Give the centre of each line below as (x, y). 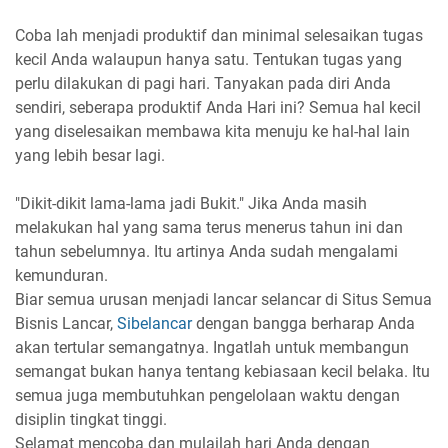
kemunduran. (63, 275)
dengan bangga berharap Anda (303, 323)
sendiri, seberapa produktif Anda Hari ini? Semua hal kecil (218, 107)
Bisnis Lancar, (66, 323)
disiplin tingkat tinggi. (91, 419)
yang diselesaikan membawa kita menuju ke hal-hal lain (212, 131)
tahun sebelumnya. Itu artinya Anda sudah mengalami (206, 251)
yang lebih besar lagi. (90, 155)
